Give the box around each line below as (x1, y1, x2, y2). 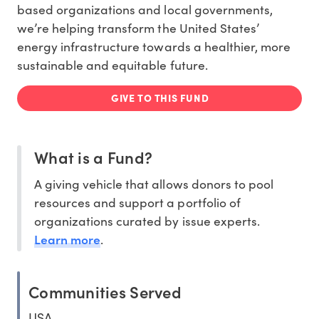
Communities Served (28, 281, 182, 303)
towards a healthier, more (140, 38, 291, 56)
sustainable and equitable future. (17, 56, 208, 74)
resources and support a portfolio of (34, 194, 241, 211)
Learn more (34, 230, 101, 249)
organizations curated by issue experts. (34, 212, 260, 230)
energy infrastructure (17, 38, 140, 56)
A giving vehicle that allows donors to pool (34, 175, 273, 193)
